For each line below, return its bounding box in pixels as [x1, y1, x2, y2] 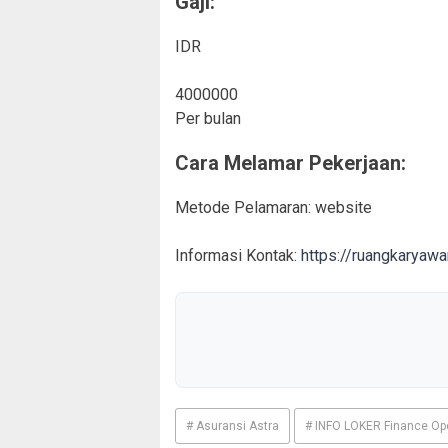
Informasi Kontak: [175, 245, 297, 265]
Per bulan [175, 108, 241, 128]
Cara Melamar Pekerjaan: [175, 150, 406, 175]
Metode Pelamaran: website [175, 197, 372, 217]
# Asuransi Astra [186, 418, 279, 433]
